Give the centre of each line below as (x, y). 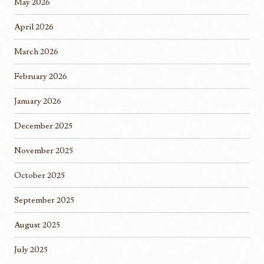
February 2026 (41, 77)
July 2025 (31, 250)
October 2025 (39, 176)
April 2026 (34, 27)
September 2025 (44, 200)
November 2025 (44, 151)
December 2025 (43, 126)
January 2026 (38, 101)
